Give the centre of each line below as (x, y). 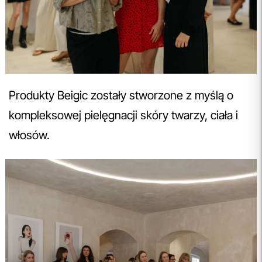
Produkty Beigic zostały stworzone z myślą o (121, 95)
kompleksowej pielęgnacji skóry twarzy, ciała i (123, 115)
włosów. (31, 135)
